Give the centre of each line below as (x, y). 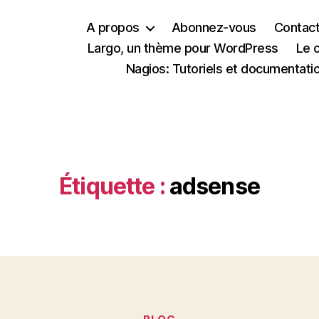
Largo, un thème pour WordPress (183, 48)
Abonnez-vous (214, 27)
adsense (214, 186)
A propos (113, 27)
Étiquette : (112, 186)
